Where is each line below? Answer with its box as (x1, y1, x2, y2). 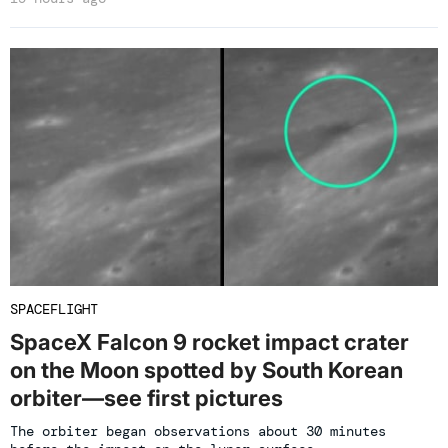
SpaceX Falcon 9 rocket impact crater (10, 329, 409, 356)
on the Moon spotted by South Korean (10, 357, 403, 384)
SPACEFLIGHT (10, 300, 98, 319)
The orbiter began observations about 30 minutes (10, 422, 386, 441)
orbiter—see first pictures (10, 385, 283, 412)
